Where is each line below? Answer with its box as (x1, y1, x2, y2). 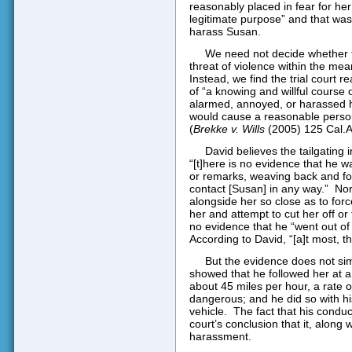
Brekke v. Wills (192, 122, 265, 135)
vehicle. (189, 305, 227, 318)
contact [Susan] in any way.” (189, 181, 328, 195)
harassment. (189, 330, 251, 343)
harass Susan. (189, 24, 261, 38)
